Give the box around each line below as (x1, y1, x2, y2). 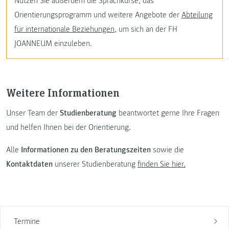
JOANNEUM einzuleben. (14, 38, 92, 49)
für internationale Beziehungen (14, 24, 114, 34)
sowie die (151, 145, 184, 155)
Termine (13, 216, 40, 226)
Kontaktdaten (6, 159, 53, 170)
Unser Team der (6, 108, 60, 119)
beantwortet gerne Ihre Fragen (117, 108, 219, 119)
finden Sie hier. (138, 159, 186, 170)
